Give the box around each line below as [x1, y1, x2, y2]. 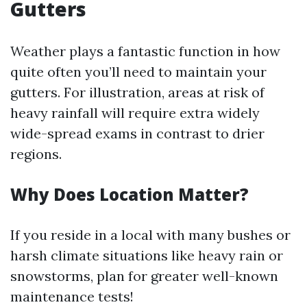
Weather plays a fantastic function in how [10, 42, 280, 60]
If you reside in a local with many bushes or [10, 226, 291, 244]
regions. [10, 145, 62, 163]
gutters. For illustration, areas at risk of [10, 84, 265, 101]
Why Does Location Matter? [10, 183, 249, 206]
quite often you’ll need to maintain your [10, 63, 267, 81]
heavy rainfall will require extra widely [10, 104, 260, 122]
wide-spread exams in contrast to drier [10, 125, 265, 143]
